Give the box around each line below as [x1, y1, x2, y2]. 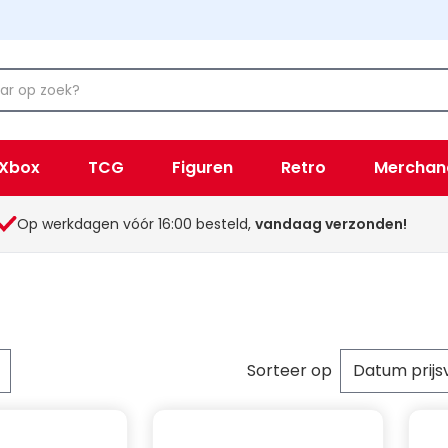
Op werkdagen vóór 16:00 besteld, [16, 214, 255, 234]
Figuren [172, 156, 233, 179]
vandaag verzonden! [254, 214, 407, 234]
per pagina [26, 369, 101, 390]
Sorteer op [247, 359, 332, 382]
